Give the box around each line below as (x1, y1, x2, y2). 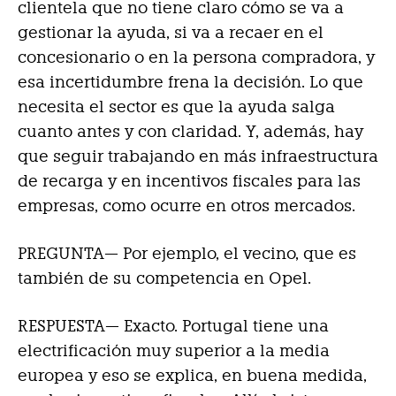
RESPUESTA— (18, 316, 119, 336)
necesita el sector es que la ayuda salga (18, 97, 335, 117)
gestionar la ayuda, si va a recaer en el (18, 23, 324, 42)
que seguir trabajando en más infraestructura (18, 147, 378, 166)
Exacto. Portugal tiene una (119, 316, 329, 336)
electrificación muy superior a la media (18, 341, 330, 361)
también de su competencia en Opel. (18, 269, 311, 288)
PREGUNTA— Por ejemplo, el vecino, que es (18, 244, 356, 263)
